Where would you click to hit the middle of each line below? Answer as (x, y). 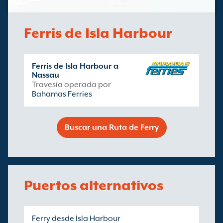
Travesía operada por (71, 85)
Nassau (46, 75)
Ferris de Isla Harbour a (75, 66)
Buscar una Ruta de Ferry (111, 127)
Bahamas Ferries (62, 94)
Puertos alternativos (94, 185)
